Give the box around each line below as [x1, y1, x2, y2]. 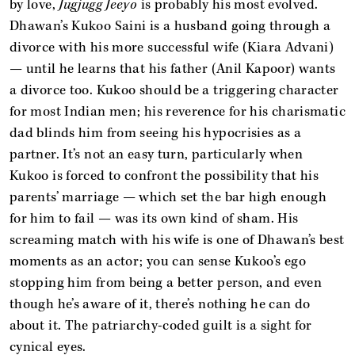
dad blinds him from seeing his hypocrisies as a [10, 124, 302, 142]
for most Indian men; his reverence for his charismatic [10, 103, 345, 120]
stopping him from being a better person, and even [10, 274, 323, 292]
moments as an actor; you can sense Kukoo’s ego [10, 253, 307, 270]
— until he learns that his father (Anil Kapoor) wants [10, 60, 336, 78]
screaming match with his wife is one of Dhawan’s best [10, 231, 345, 249]
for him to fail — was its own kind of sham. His [10, 210, 299, 227]
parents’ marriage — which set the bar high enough [10, 189, 327, 206]
